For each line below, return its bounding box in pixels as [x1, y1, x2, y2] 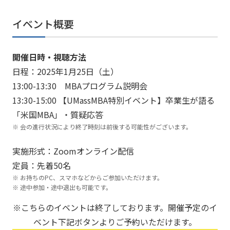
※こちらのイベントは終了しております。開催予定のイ [13, 201, 217, 214]
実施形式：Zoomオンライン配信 [12, 144, 134, 157]
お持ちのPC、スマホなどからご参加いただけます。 [20, 172, 163, 182]
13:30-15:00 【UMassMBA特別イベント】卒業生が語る [12, 93, 215, 106]
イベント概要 [12, 16, 74, 31]
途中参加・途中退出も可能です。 [20, 182, 112, 191]
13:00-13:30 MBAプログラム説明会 [12, 79, 147, 92]
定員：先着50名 [12, 159, 71, 171]
